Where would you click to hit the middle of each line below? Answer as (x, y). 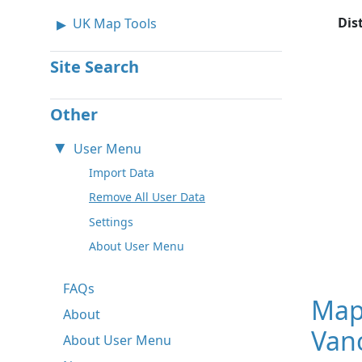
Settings (111, 221)
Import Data (122, 172)
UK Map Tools (115, 23)
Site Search (95, 66)
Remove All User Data (147, 197)
